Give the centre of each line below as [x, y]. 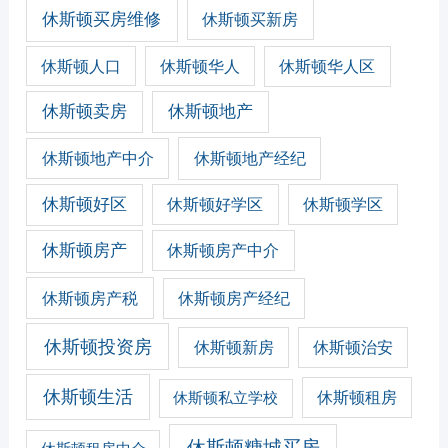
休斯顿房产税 [89, 297]
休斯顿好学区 [215, 204]
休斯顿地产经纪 [249, 158]
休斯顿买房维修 [102, 20]
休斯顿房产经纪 [233, 298]
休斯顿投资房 [97, 347]
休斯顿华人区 [327, 66]
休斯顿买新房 [250, 19]
